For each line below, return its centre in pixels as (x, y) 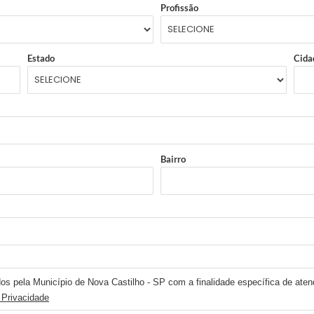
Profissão (179, 8)
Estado (41, 59)
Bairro (173, 159)
